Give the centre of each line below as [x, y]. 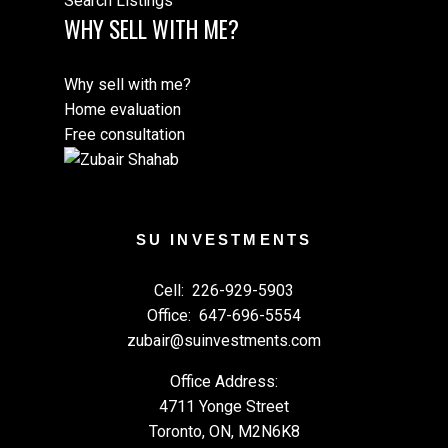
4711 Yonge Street [224, 407]
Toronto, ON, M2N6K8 [224, 432]
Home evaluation [122, 109]
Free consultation [124, 134]
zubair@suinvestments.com [224, 341]
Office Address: [224, 382]
